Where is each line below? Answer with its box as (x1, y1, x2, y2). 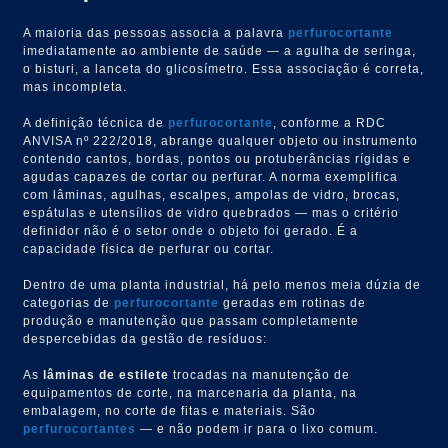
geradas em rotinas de (219, 295, 367, 310)
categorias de (23, 295, 115, 310)
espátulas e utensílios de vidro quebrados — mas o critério (23, 205, 400, 220)
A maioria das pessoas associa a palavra (23, 25, 289, 40)
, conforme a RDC (273, 115, 387, 130)
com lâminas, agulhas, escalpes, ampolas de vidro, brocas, (23, 187, 401, 202)
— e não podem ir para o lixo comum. (136, 421, 379, 436)
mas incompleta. (23, 79, 128, 94)
